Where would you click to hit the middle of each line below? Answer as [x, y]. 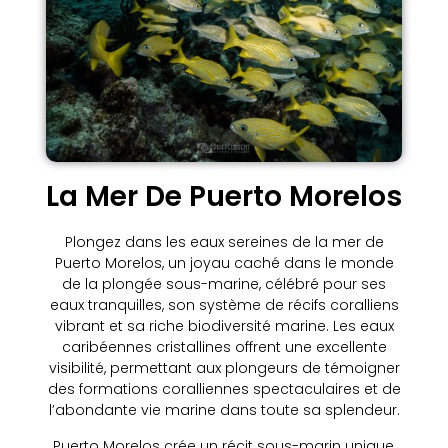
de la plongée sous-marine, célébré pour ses [224, 284]
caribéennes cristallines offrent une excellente [224, 347]
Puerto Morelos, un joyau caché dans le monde [224, 263]
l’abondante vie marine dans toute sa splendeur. [224, 410]
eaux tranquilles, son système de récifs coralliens [224, 305]
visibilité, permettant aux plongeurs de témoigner [224, 368]
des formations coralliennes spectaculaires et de [224, 389]
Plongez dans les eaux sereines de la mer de [224, 242]
